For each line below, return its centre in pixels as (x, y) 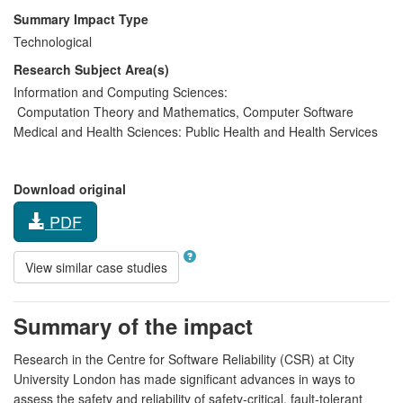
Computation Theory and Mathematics (125, 111)
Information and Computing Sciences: (121, 91)
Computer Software (296, 111)
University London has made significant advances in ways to (184, 378)
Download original (70, 188)
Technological (53, 41)
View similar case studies (96, 267)
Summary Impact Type (81, 18)
